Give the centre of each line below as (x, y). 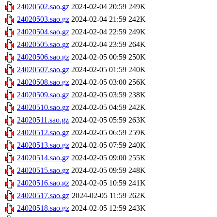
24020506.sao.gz (43, 57)
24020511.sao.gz (43, 120)
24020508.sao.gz (43, 82)
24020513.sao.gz (43, 145)
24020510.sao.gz (43, 108)
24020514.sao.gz (43, 158)
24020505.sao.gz (43, 45)
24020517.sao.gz (43, 196)
